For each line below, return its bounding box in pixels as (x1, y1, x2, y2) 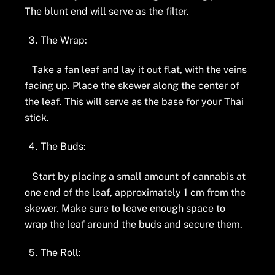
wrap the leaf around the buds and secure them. (25, 218, 243, 230)
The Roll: (41, 247, 81, 259)
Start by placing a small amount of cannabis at (25, 170, 246, 182)
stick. (25, 112, 50, 124)
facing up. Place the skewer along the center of (25, 80, 240, 92)
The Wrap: (41, 34, 87, 46)
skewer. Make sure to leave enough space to (25, 202, 226, 214)
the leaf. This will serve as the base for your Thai (25, 96, 244, 108)
